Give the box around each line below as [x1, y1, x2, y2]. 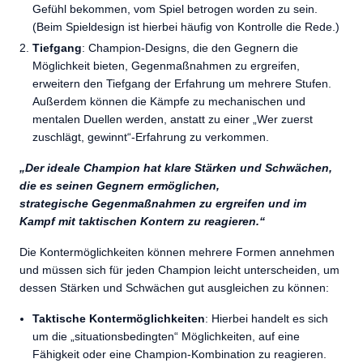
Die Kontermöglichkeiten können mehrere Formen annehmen [19, 246, 335, 258]
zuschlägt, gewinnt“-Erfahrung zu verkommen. [32, 130, 269, 143]
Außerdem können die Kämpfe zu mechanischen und [32, 95, 305, 108]
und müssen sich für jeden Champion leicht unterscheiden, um [19, 263, 340, 276]
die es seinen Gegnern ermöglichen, [19, 179, 220, 192]
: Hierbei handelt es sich [205, 312, 328, 325]
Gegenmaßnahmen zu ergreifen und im [92, 197, 306, 210]
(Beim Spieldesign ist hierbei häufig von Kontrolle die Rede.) [32, 20, 340, 33]
